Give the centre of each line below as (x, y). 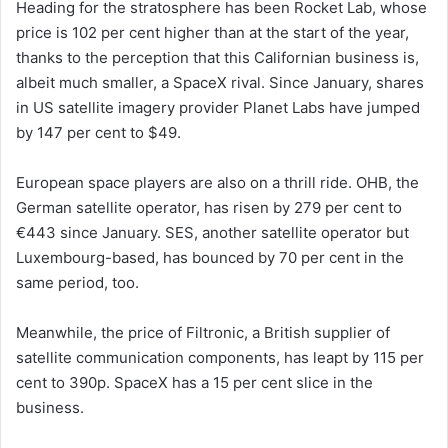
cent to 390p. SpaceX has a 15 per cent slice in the (194, 383)
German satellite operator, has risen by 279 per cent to (209, 208)
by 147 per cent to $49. (98, 133)
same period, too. (79, 283)
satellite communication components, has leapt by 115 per (220, 358)
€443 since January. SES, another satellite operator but (212, 233)
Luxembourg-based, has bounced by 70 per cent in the (210, 258)
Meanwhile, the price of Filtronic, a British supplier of (203, 333)
